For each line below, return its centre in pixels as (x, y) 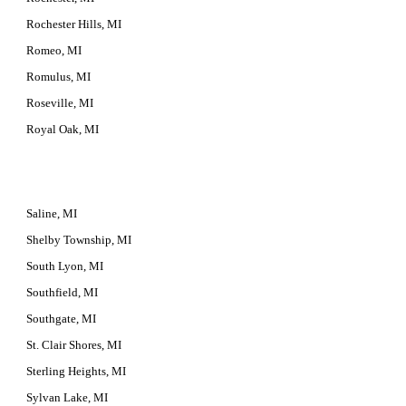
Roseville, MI (60, 103)
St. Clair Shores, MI (74, 345)
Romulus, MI (59, 77)
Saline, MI (52, 213)
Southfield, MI (63, 292)
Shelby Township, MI (79, 240)
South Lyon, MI (65, 266)
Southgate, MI (62, 319)
